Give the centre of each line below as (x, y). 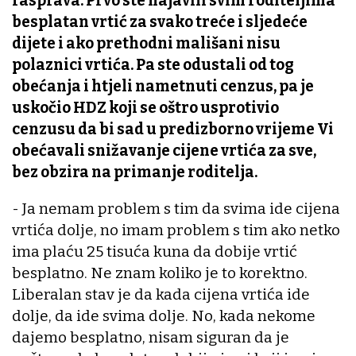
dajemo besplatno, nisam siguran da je (151, 338)
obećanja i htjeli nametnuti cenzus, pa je (163, 87)
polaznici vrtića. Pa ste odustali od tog (153, 65)
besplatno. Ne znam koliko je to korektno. (160, 273)
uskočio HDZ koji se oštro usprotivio (145, 108)
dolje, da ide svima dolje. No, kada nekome (164, 316)
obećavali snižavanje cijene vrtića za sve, (164, 151)
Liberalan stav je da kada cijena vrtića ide (161, 295)
